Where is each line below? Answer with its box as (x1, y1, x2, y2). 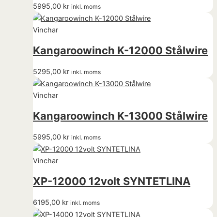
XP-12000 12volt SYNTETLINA (33, 175, 190, 187)
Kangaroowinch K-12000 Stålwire (33, 44, 208, 57)
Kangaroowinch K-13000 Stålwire (33, 109, 208, 122)
